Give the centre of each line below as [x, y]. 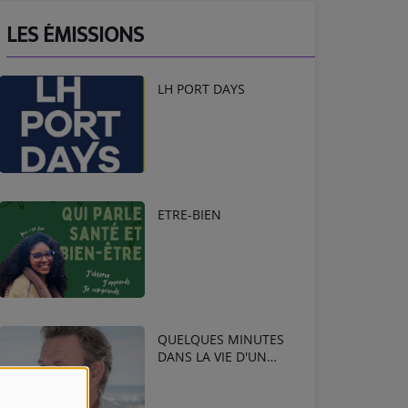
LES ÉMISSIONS [75, 36]
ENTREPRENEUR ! [210, 374]
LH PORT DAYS [201, 89]
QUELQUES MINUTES [221, 340]
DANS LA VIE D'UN [212, 357]
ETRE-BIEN [189, 214]
